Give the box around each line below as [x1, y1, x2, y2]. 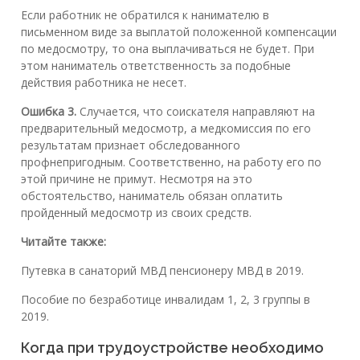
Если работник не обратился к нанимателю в [21, 6, 269, 22]
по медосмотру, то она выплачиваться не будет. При [21, 40, 314, 56]
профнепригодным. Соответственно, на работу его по [21, 153, 321, 170]
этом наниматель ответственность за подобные [21, 57, 291, 73]
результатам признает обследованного [21, 137, 240, 153]
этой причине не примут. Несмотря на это [21, 170, 252, 186]
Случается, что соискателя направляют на [76, 103, 315, 119]
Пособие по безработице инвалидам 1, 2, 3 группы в [21, 291, 310, 307]
